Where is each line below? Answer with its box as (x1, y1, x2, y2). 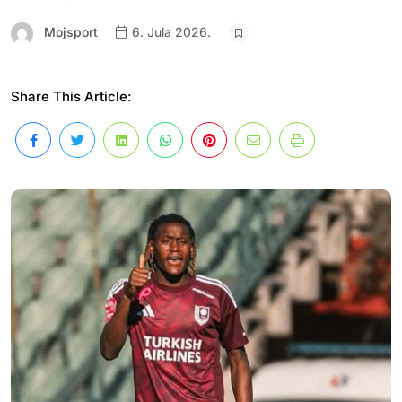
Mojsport (44, 24, 98, 39)
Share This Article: (11, 87, 132, 105)
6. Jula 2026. (128, 24, 211, 40)
